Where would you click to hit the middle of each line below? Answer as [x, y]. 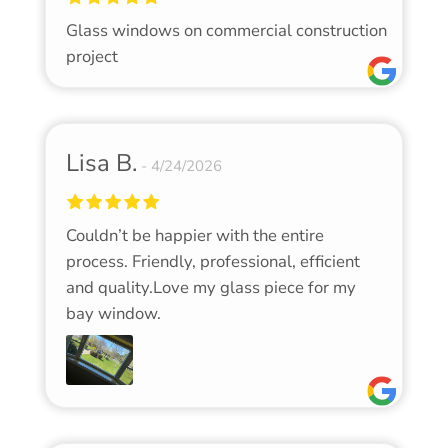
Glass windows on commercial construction [226, 31]
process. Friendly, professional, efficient [212, 262]
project [91, 57]
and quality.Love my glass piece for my [210, 288]
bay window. [113, 314]
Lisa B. [101, 163]
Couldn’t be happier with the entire [194, 236]
